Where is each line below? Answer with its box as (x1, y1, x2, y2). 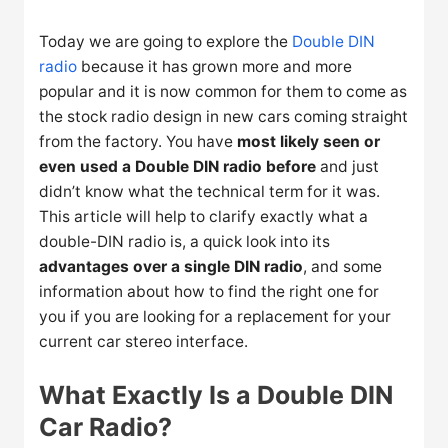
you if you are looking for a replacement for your (39, 306, 392, 326)
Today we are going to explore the (39, 31, 293, 51)
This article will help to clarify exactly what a (39, 206, 369, 226)
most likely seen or (237, 131, 381, 151)
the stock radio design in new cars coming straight (39, 106, 409, 126)
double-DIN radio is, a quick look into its (39, 231, 331, 251)
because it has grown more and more (77, 56, 353, 76)
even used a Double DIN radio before (39, 156, 317, 176)
